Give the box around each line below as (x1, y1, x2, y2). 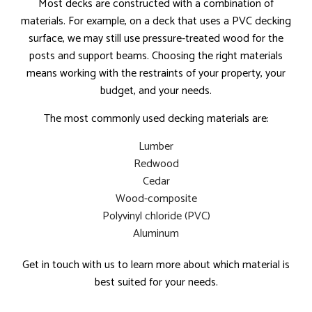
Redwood (133, 155, 179, 174)
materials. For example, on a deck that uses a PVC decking (21, 12, 291, 31)
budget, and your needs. (100, 81, 212, 101)
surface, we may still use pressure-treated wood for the (29, 29, 283, 49)
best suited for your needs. (94, 273, 218, 292)
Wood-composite (115, 189, 197, 209)
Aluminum (133, 224, 179, 244)
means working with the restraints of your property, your (26, 64, 286, 84)
